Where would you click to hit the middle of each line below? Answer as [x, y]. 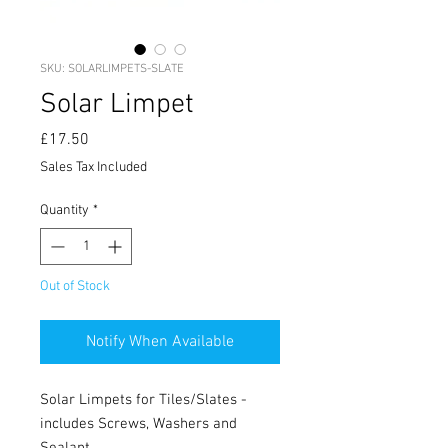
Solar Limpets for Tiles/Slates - [143, 399]
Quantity [64, 210]
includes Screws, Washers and [138, 423]
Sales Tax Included [93, 167]
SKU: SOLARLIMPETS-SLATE [112, 68]
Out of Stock [75, 286]
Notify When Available [160, 341]
